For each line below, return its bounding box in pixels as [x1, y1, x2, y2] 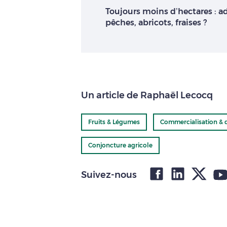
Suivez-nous [81, 169, 137, 180]
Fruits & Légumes [88, 118, 140, 126]
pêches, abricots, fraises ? [105, 17, 207, 27]
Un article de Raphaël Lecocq [81, 89, 213, 101]
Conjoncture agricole [88, 141, 153, 149]
